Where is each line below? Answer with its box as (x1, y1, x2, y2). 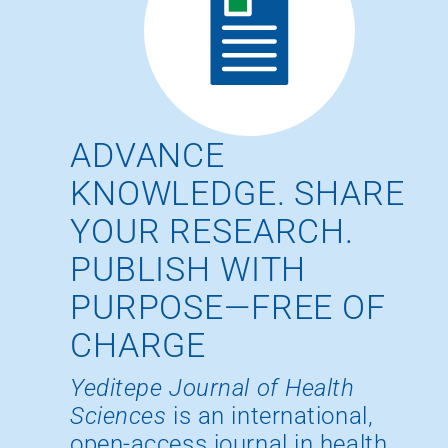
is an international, (166, 402, 374, 431)
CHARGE (70, 325, 207, 366)
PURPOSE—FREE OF (70, 287, 386, 328)
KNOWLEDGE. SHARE (70, 173, 405, 214)
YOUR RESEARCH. (70, 211, 354, 252)
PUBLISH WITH (70, 249, 307, 290)
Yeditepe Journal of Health (70, 374, 355, 403)
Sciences (70, 402, 167, 431)
